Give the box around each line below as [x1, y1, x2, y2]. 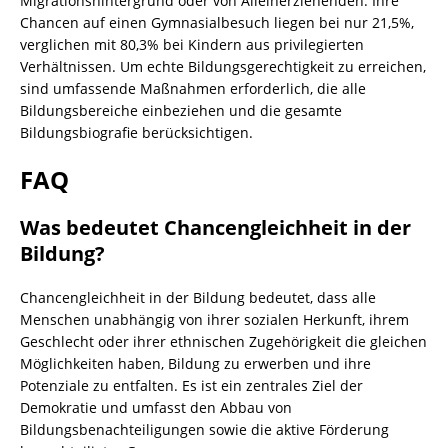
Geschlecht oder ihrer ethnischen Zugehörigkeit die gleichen [20, 332, 427, 351]
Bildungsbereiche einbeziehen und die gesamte [20, 101, 342, 120]
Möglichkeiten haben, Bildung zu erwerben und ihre [20, 354, 371, 373]
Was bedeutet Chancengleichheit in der [20, 214, 411, 241]
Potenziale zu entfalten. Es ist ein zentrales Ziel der [20, 376, 363, 395]
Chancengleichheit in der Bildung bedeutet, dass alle [20, 288, 376, 307]
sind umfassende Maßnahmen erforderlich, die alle [20, 79, 366, 98]
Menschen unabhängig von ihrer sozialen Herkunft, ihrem [20, 310, 409, 329]
